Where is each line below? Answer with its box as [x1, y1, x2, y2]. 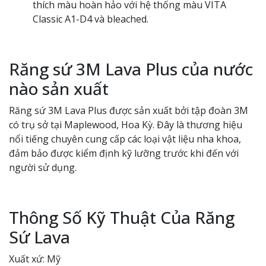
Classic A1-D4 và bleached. [33, 12, 148, 26]
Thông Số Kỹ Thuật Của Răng [9, 206, 235, 229]
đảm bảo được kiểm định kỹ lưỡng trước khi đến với [9, 147, 239, 160]
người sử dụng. [9, 161, 77, 174]
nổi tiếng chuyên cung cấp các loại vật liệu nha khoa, [9, 132, 241, 145]
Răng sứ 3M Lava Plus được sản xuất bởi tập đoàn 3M [9, 104, 248, 117]
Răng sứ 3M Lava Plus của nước [9, 58, 253, 80]
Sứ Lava [9, 226, 70, 248]
